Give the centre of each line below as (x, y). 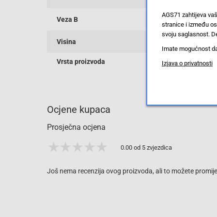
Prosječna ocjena (76, 127)
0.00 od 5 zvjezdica (146, 147)
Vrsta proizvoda (81, 61)
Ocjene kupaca (79, 109)
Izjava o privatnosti (187, 63)
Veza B (67, 20)
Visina (66, 42)
